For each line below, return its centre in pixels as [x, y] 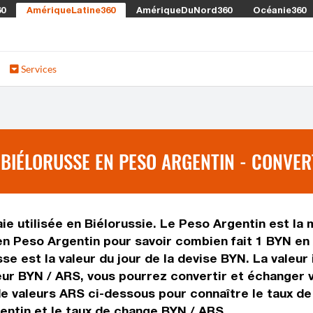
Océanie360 [279, 10]
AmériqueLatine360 [71, 10]
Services [38, 69]
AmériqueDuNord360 [184, 10]
